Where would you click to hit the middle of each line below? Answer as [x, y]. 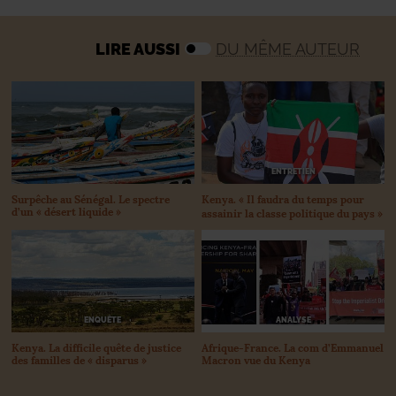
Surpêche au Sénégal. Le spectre [91, 199]
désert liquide [79, 211]
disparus [118, 360]
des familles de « [53, 360]
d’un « [27, 211]
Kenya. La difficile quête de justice [97, 348]
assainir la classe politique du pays [289, 213]
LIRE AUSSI [138, 49]
